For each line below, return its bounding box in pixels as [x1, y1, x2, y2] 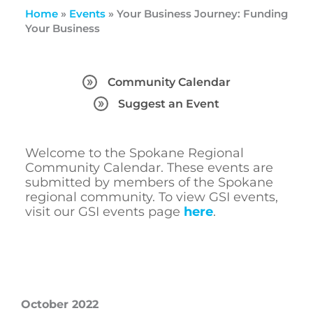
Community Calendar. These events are [24, 160, 273, 176]
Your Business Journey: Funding [116, 6, 288, 20]
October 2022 [21, 298, 99, 312]
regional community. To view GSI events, [24, 189, 278, 205]
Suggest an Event [118, 97, 220, 111]
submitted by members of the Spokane [24, 175, 273, 191]
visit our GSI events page [24, 204, 184, 220]
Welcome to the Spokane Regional [24, 145, 244, 161]
